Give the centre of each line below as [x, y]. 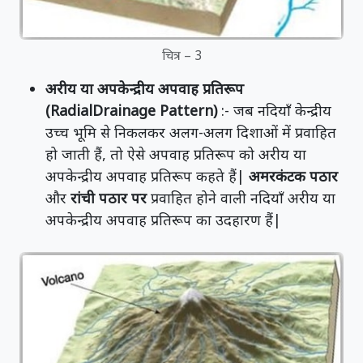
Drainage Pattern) [155, 111]
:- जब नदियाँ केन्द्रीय [274, 111]
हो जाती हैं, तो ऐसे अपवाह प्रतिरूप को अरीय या [176, 154]
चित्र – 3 [181, 56]
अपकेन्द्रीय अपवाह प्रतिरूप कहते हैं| [145, 176]
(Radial [69, 111]
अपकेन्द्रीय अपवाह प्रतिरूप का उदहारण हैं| [163, 220]
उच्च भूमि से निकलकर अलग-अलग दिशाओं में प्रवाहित [191, 132]
